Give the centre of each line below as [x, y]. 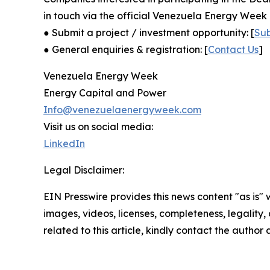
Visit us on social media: [98, 126]
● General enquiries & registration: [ [126, 49]
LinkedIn [64, 143]
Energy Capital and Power [105, 93]
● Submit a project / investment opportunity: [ [149, 32]
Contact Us [233, 49]
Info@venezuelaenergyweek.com [122, 109]
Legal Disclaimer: [84, 170]
